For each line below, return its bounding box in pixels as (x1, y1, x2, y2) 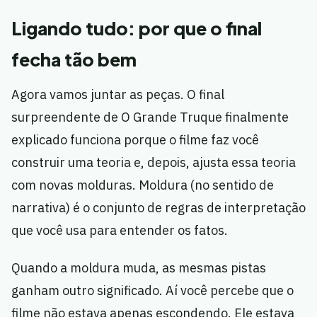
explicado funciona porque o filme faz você (11, 132, 259, 149)
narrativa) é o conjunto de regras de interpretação (11, 200, 306, 217)
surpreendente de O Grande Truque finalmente (11, 109, 289, 126)
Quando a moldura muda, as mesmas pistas (11, 260, 266, 277)
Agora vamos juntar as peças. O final (11, 86, 224, 103)
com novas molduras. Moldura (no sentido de (11, 177, 274, 194)
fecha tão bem (11, 48, 137, 71)
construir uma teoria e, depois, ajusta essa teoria (11, 154, 296, 171)
